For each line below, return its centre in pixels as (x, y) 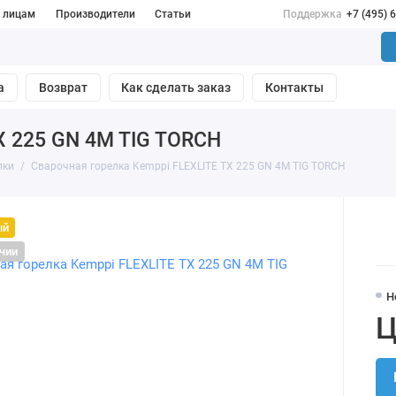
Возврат (63, 88)
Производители (95, 14)
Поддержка (312, 14)
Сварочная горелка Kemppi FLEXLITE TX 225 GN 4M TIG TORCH (188, 167)
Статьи (173, 14)
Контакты (295, 88)
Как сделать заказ (176, 88)
